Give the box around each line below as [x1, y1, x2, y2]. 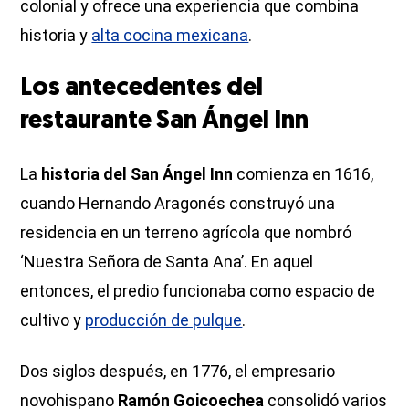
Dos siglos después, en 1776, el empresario [20, 362, 336, 382]
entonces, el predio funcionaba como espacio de [20, 281, 376, 301]
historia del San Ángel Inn [41, 164, 234, 184]
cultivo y [20, 310, 86, 330]
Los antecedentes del [20, 76, 264, 102]
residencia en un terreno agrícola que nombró [20, 223, 352, 243]
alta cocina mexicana [91, 26, 249, 46]
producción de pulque [85, 310, 243, 330]
